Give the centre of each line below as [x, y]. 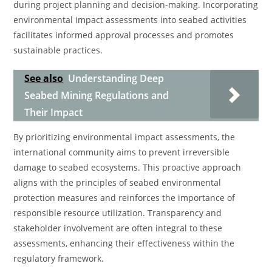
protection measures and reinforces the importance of [124, 198]
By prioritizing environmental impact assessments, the [124, 137]
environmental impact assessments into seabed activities [130, 20]
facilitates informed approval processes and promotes [124, 35]
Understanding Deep [116, 78]
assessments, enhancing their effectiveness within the [124, 243]
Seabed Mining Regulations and [97, 95]
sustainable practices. [58, 50]
